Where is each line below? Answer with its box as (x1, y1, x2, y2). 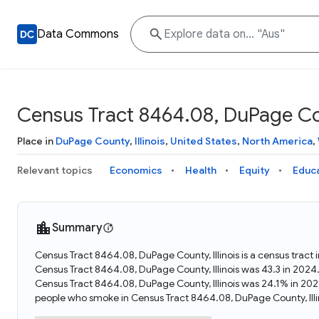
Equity (239, 164, 270, 177)
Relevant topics (17, 164, 93, 177)
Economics (110, 164, 162, 177)
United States (170, 135, 237, 147)
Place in (17, 135, 56, 147)
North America (242, 135, 313, 147)
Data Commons (37, 27, 119, 41)
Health (185, 164, 216, 177)
